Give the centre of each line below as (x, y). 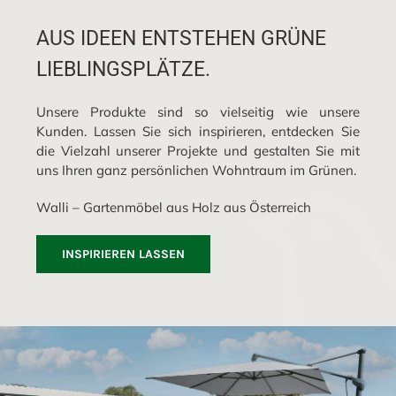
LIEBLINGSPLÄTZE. (124, 69)
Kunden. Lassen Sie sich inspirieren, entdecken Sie (198, 131)
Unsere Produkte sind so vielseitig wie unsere (198, 111)
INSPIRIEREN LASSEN (124, 254)
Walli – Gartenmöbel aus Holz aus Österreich (174, 207)
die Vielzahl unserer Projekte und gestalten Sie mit (198, 150)
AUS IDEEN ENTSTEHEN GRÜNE (182, 38)
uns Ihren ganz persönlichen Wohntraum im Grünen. (197, 170)
